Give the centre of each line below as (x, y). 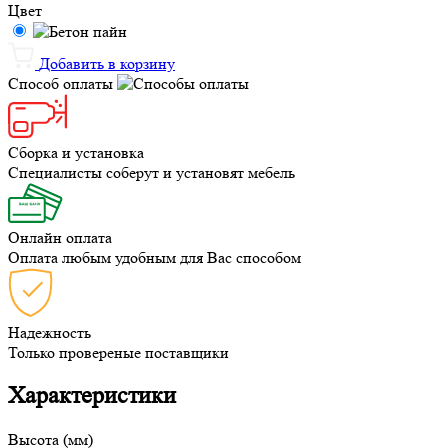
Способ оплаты (62, 83)
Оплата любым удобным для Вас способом (154, 257)
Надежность (49, 332)
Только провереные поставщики (118, 352)
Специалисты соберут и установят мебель (151, 172)
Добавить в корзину (107, 63)
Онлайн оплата (60, 237)
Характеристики (92, 396)
